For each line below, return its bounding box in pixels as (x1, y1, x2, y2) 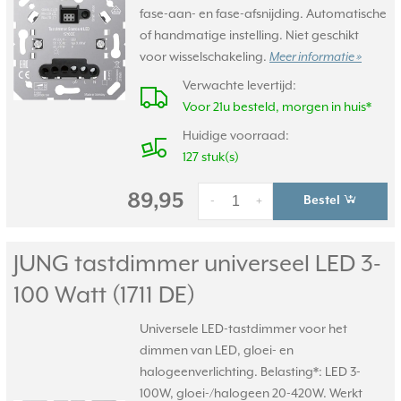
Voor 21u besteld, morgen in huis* (183, 100, 371, 115)
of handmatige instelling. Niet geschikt (140, 29, 359, 43)
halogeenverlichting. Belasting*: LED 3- (140, 365, 361, 380)
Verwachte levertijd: (183, 79, 296, 93)
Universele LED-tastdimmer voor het (140, 322, 347, 337)
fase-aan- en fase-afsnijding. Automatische (140, 7, 387, 21)
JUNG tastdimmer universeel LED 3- (13, 252, 381, 277)
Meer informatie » (269, 50, 362, 64)
